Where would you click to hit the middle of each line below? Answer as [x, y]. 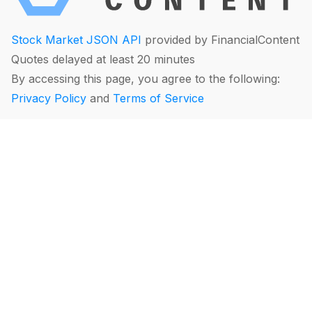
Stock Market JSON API [76, 40]
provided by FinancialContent [220, 40]
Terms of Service [158, 99]
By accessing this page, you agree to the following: [146, 79]
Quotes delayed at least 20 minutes [103, 60]
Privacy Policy [49, 99]
